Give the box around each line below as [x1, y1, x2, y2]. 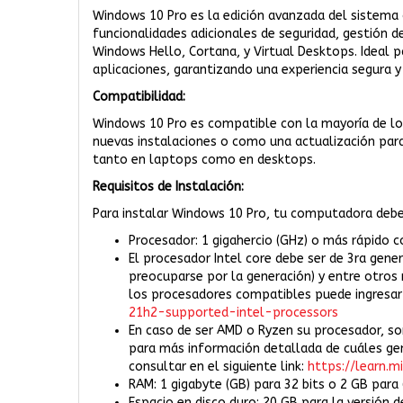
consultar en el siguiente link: [129, 359, 308, 374]
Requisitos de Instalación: [93, 179, 244, 194]
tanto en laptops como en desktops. [93, 152, 316, 167]
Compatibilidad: [93, 89, 185, 104]
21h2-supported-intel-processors [129, 305, 338, 320]
